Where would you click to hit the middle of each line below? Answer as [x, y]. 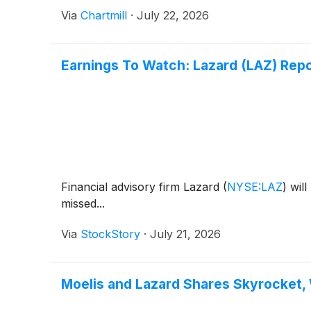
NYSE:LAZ [255, 186]
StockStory [110, 234]
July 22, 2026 [173, 15]
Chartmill [104, 15]
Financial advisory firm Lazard [142, 186]
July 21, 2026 [185, 234]
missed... [83, 203]
